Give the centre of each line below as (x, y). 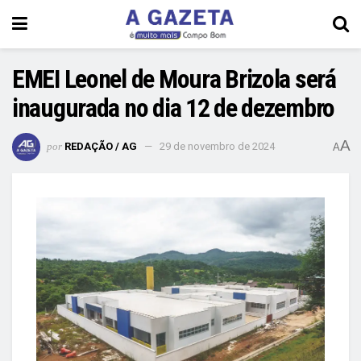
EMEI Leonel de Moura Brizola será (174, 79)
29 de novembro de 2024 (217, 146)
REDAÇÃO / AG (101, 146)
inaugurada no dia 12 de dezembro (174, 108)
